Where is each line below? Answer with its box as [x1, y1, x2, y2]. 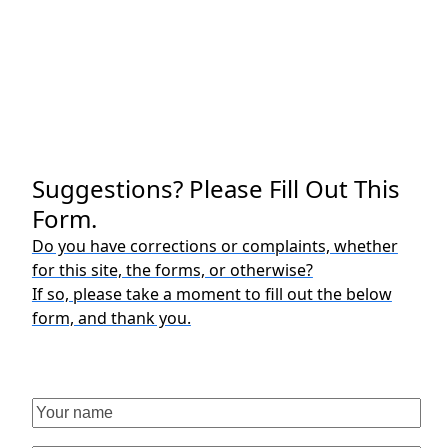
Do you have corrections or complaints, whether [31, 235, 398, 258]
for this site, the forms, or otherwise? [31, 259, 313, 282]
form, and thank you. [31, 307, 191, 330]
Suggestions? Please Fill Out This [31, 172, 400, 206]
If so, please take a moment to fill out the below [31, 283, 392, 306]
